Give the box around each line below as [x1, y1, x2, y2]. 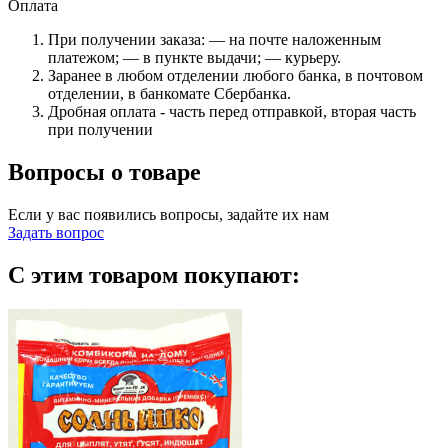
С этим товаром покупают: [8, 261, 300, 288]
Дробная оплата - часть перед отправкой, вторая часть [48, 103, 416, 121]
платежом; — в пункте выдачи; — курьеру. [48, 49, 341, 67]
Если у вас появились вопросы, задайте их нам [8, 205, 329, 223]
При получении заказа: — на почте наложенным [48, 31, 381, 49]
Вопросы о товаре [8, 159, 201, 186]
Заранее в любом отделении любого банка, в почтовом [48, 67, 423, 85]
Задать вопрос [8, 223, 104, 241]
